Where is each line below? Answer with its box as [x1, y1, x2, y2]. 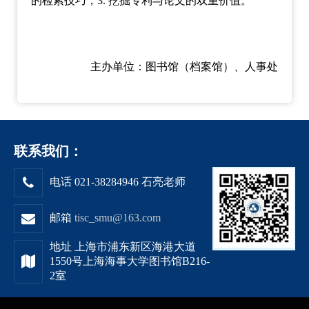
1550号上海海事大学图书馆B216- [50, 255, 210, 267]
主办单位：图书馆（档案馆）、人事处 [90, 61, 278, 72]
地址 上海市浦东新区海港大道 [50, 241, 196, 252]
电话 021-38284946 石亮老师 [50, 176, 186, 188]
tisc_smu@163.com [74, 212, 161, 223]
